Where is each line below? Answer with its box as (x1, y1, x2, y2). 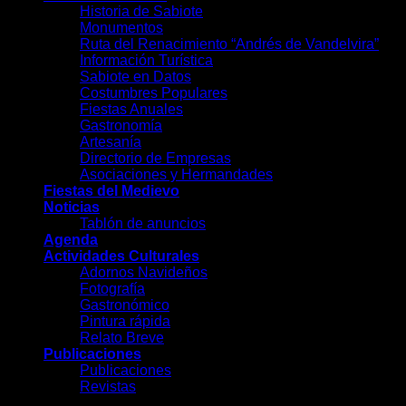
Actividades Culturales (43, 247, 199, 264)
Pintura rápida (80, 313, 170, 329)
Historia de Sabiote (80, 3, 203, 19)
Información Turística (80, 52, 213, 68)
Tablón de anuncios (80, 215, 206, 231)
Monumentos (80, 19, 163, 35)
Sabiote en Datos (80, 68, 191, 84)
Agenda (43, 231, 98, 247)
